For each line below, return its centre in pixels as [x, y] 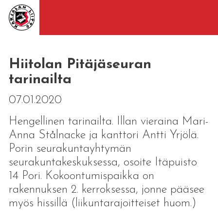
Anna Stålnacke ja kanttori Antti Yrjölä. [103, 135]
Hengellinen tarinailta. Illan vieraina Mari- [109, 121]
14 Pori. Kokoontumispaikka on [81, 176]
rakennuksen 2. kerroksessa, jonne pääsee [106, 190]
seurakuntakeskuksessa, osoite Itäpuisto [103, 162]
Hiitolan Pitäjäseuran [80, 64]
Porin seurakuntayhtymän [70, 149]
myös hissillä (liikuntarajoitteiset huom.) [102, 203]
